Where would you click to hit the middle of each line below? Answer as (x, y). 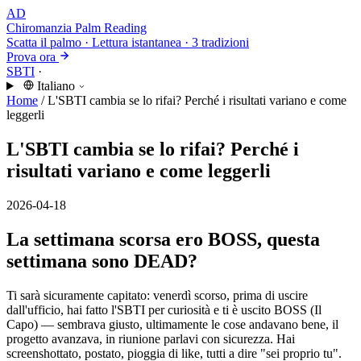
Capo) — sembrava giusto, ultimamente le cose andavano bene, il (172, 324)
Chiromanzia (39, 28)
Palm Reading (111, 28)
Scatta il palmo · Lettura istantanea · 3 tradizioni (128, 42)
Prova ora (31, 57)
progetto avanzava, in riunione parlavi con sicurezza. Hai (151, 338)
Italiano (56, 86)
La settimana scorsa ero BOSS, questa (163, 239)
